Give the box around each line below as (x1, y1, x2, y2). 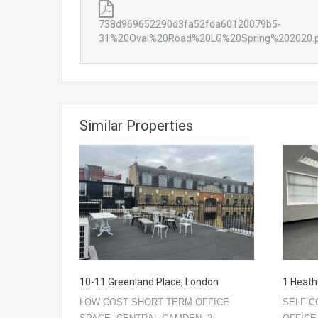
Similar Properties (79, 117, 193, 134)
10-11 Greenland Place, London (79, 276, 219, 287)
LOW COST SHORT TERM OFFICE (79, 297, 229, 307)
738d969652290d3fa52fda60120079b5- (99, 18, 281, 30)
